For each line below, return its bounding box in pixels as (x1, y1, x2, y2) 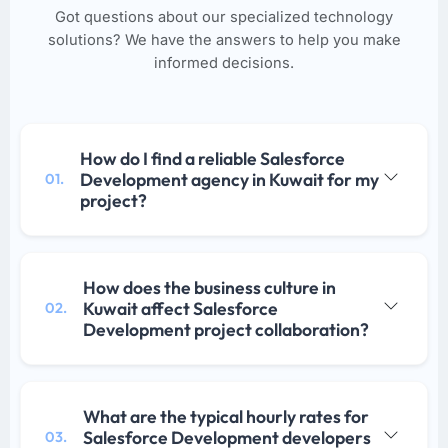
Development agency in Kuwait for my (80, 167, 379, 191)
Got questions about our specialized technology (55, 7, 393, 26)
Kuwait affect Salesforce (83, 296, 278, 320)
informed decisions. (154, 53, 294, 72)
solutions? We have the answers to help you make (47, 30, 401, 49)
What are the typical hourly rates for (83, 404, 369, 428)
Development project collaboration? (83, 317, 369, 341)
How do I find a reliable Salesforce (80, 146, 345, 170)
